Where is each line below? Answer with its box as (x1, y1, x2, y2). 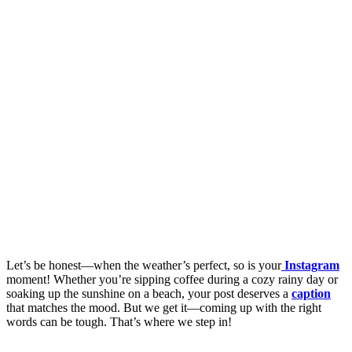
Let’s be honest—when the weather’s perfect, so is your (6, 258, 281, 272)
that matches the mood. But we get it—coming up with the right (6, 300, 321, 314)
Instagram (281, 258, 339, 272)
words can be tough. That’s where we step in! (6, 314, 232, 328)
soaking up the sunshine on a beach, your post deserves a (6, 286, 291, 300)
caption (291, 286, 331, 300)
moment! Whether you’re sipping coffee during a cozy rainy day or (6, 272, 338, 286)
